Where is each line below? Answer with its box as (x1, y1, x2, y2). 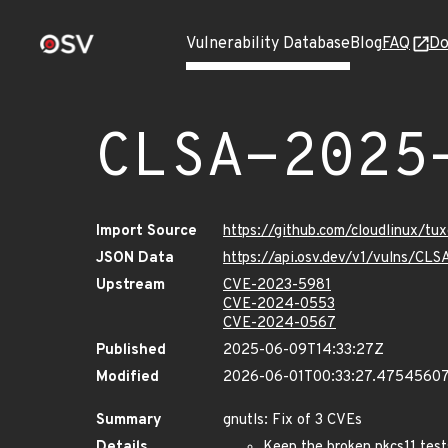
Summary (96, 411, 162, 430)
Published (96, 341, 166, 360)
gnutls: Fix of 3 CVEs (223, 411, 362, 430)
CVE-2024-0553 (223, 295, 335, 314)
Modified (96, 368, 159, 387)
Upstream (96, 276, 165, 295)
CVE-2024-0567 (223, 314, 336, 333)
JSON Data (96, 249, 174, 268)
